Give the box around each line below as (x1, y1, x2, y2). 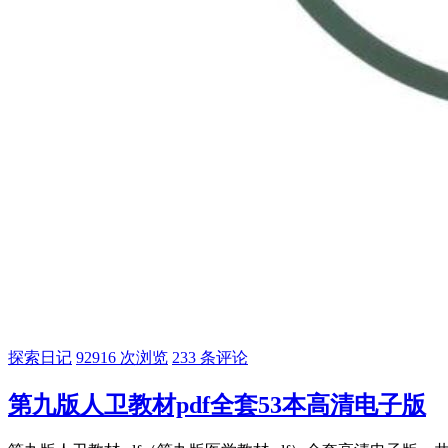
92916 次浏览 (76, 348, 168, 366)
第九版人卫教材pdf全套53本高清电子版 (8, 391, 426, 418)
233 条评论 (172, 348, 248, 366)
